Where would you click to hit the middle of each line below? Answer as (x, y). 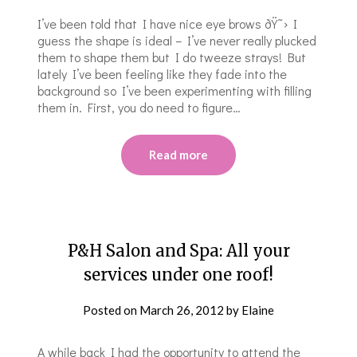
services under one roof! (178, 274)
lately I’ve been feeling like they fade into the (163, 73)
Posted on (111, 310)
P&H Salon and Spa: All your (178, 250)
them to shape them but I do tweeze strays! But (172, 57)
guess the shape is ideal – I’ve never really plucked (177, 40)
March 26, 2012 (182, 310)
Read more (178, 154)
